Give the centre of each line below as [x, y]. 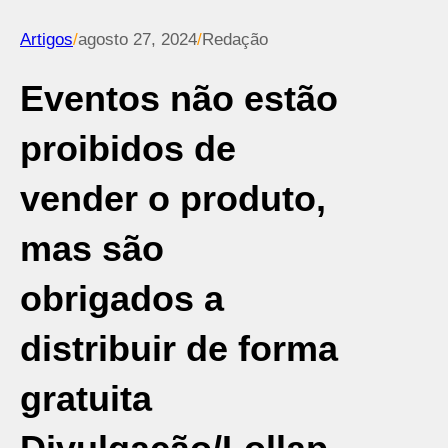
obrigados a [122, 298]
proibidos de [128, 148]
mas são [92, 248]
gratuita [86, 398]
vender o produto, [173, 198]
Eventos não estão [179, 98]
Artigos [46, 39]
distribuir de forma [179, 348]
